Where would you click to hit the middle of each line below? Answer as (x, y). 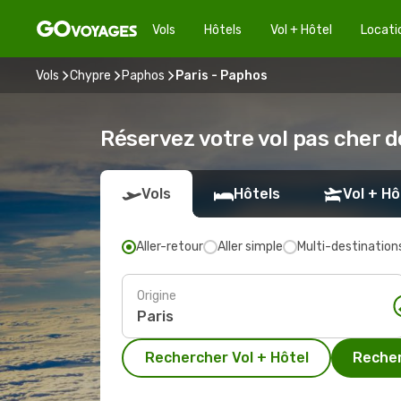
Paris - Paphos (222, 75)
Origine (157, 295)
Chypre (90, 75)
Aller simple (250, 247)
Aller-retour (170, 247)
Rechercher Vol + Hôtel (226, 358)
